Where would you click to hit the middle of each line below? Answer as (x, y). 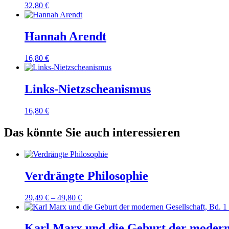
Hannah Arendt (65, 37)
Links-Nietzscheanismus (88, 89)
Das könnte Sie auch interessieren (92, 132)
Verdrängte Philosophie (86, 176)
